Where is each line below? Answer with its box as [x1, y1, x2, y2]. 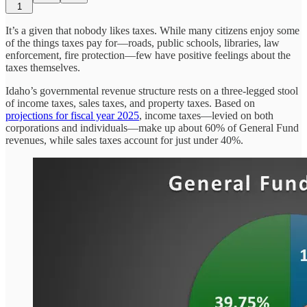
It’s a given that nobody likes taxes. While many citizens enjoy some [5, 24, 299, 36]
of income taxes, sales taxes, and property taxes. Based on [5, 97, 255, 109]
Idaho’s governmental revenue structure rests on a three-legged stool [5, 84, 298, 97]
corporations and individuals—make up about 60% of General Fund [5, 121, 299, 134]
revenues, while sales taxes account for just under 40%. [5, 134, 243, 146]
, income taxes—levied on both [139, 109, 273, 121]
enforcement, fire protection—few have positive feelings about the [5, 49, 291, 61]
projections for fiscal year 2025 [5, 109, 139, 121]
